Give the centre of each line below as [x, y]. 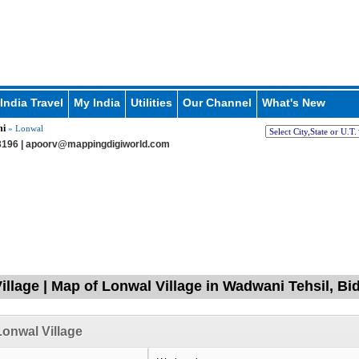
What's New [293, 103]
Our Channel [217, 103]
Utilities [151, 103]
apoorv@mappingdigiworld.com [97, 144]
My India [97, 103]
